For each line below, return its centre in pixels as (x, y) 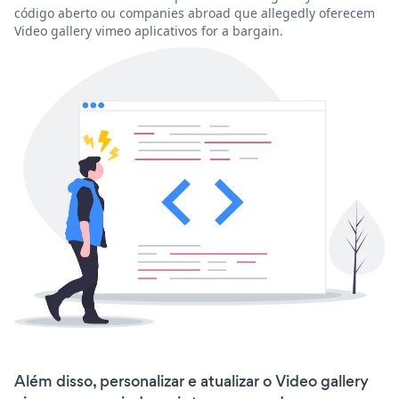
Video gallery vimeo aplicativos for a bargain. (149, 30)
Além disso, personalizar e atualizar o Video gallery (191, 382)
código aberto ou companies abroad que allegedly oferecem (195, 12)
